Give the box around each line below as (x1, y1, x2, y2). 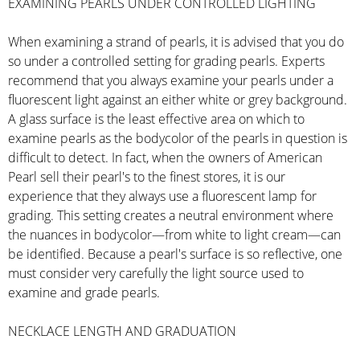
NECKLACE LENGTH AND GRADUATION (8, 322, 236, 341)
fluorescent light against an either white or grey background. (8, 91, 347, 109)
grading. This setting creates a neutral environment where (8, 207, 333, 225)
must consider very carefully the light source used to (8, 264, 304, 283)
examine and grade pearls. (8, 284, 160, 302)
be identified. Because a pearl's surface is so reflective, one (8, 245, 342, 264)
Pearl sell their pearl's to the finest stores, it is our (8, 168, 285, 186)
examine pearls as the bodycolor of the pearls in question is (8, 129, 347, 148)
